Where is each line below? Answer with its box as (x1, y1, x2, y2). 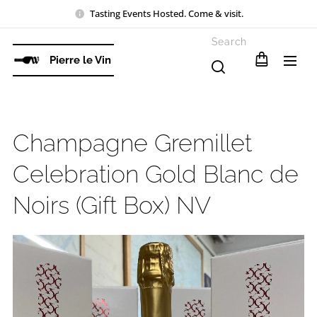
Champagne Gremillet (13, 129, 252, 157)
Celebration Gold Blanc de (13, 160, 299, 188)
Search (211, 36, 247, 47)
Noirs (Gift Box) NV (13, 191, 211, 219)
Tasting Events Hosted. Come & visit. (89, 6, 243, 20)
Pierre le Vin (50, 54, 111, 67)
